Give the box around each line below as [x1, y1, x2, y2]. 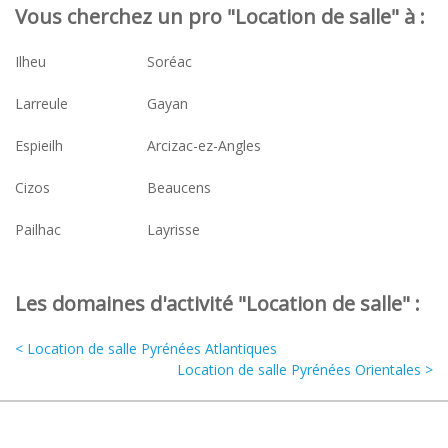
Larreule [15, 94, 68, 114]
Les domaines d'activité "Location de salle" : [15, 290, 420, 318]
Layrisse [147, 220, 200, 240]
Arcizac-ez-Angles [147, 136, 261, 156]
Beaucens [147, 178, 211, 198]
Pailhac [15, 220, 61, 240]
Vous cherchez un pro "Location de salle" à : [15, 3, 425, 31]
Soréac [147, 52, 192, 72]
